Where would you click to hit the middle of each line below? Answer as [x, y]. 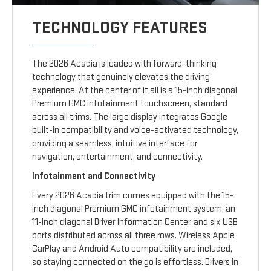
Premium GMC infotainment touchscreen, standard [130, 104]
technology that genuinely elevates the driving [121, 77]
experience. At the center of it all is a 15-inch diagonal [135, 91]
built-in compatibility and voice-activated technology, [135, 131]
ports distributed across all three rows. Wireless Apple [134, 236]
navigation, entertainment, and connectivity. [118, 157]
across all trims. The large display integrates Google [130, 117]
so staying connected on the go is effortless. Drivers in [135, 263]
